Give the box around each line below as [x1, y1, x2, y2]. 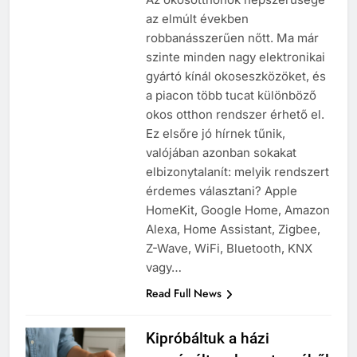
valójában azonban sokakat [145, 145, 296, 161]
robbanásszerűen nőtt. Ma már [145, 30, 319, 46]
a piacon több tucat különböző [145, 88, 316, 104]
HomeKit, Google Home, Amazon [145, 202, 330, 218]
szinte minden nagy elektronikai [145, 49, 325, 65]
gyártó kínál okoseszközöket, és [145, 69, 326, 84]
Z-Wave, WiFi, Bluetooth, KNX [145, 241, 312, 257]
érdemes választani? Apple [145, 183, 297, 199]
